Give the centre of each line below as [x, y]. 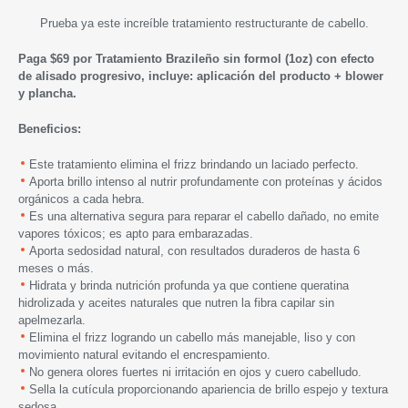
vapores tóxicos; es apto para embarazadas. [136, 233]
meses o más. [56, 268]
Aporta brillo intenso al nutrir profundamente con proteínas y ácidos [206, 181]
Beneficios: [50, 128]
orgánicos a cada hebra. [82, 199]
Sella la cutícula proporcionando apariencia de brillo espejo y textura [209, 389]
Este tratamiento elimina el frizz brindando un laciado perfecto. [194, 164]
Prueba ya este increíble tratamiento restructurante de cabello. [204, 23]
